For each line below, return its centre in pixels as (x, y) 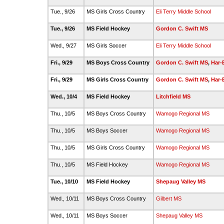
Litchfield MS (173, 96)
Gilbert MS (169, 198)
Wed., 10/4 (64, 96)
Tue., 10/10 (65, 181)
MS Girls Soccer (107, 45)
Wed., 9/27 (64, 45)
